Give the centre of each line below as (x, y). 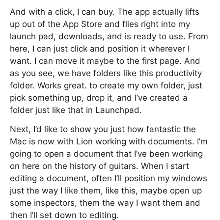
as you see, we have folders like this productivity (106, 73)
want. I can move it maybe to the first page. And (105, 61)
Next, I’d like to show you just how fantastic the (103, 129)
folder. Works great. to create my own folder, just (106, 85)
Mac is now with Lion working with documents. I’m (109, 141)
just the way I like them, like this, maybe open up (106, 191)
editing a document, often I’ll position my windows (109, 178)
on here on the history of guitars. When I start (99, 166)
